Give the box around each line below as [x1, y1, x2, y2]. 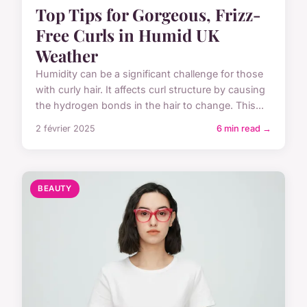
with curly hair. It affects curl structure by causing [36, 84, 265, 96]
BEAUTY [38, 184, 72, 194]
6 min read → [217, 123, 271, 134]
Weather [36, 45, 98, 67]
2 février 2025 [36, 123, 95, 134]
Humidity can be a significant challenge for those [36, 68, 263, 80]
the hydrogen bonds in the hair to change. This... [36, 99, 264, 112]
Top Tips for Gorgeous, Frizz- [36, 3, 261, 26]
